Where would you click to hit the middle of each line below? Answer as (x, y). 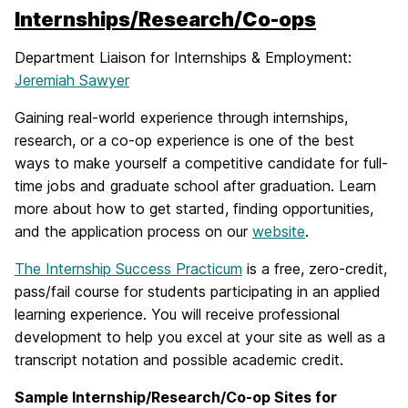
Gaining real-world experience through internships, (181, 117)
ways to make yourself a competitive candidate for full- (201, 163)
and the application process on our (133, 231)
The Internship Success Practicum (128, 269)
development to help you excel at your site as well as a (200, 337)
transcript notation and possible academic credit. (179, 360)
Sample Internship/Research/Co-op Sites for (176, 397)
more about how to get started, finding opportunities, (194, 209)
